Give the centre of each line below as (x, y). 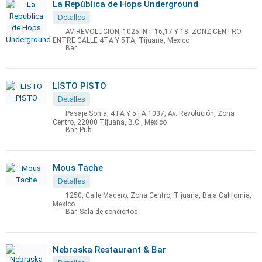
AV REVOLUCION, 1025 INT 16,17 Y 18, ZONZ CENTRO (154, 32)
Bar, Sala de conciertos (102, 212)
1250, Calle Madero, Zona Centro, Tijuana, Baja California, (158, 196)
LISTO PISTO (80, 86)
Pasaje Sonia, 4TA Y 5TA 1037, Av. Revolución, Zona (150, 114)
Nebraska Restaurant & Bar (109, 250)
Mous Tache (78, 168)
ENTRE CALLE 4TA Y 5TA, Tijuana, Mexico (121, 40)
